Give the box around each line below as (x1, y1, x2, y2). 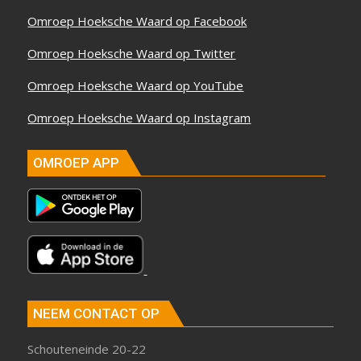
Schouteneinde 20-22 (27, 341, 147, 358)
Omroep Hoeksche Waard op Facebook (27, 13, 247, 30)
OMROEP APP (33, 154, 120, 171)
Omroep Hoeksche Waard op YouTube (27, 77, 244, 94)
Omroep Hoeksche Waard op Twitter (27, 45, 236, 62)
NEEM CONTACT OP (33, 305, 160, 322)
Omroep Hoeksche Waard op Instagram (27, 110, 251, 127)
